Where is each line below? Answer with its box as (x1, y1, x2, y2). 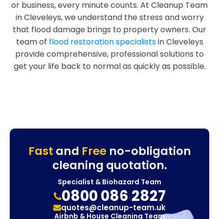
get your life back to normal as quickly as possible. (13, 61, 206, 72)
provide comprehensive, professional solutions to (15, 48, 204, 60)
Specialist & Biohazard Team (58, 177, 161, 187)
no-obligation (106, 143, 191, 159)
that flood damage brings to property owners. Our (13, 24, 206, 35)
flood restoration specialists (48, 36, 156, 47)
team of (16, 36, 49, 47)
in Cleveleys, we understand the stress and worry (15, 12, 204, 23)
